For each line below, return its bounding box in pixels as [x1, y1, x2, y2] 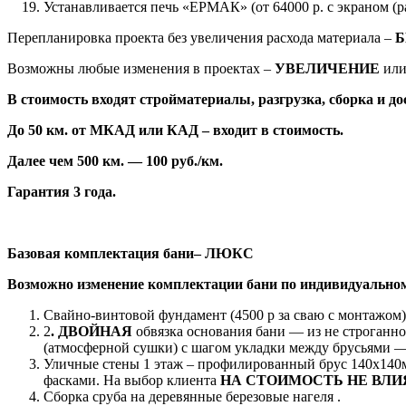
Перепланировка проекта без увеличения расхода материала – [7, 29, 395, 45]
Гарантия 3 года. [7, 183, 116, 199]
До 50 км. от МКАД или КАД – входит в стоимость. [7, 121, 343, 138]
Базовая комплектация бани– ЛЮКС [7, 245, 254, 261]
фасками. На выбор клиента [43, 372, 220, 388]
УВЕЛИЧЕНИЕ [275, 60, 380, 76]
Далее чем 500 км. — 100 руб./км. [7, 152, 223, 169]
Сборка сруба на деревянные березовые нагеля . [43, 388, 341, 404]
